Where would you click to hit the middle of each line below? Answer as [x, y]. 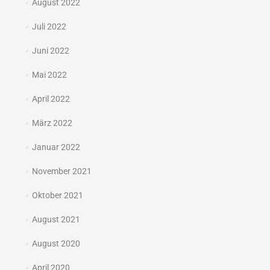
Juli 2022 [49, 27]
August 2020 [56, 244]
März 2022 [52, 123]
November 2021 [61, 171]
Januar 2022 [56, 147]
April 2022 [51, 99]
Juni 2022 [50, 51]
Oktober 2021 [57, 196]
